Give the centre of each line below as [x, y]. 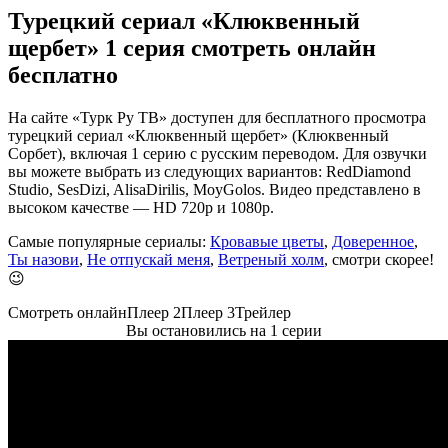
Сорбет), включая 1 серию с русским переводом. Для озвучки [217, 153]
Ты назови [43, 259]
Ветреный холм [271, 259]
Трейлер [263, 312]
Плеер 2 [154, 312]
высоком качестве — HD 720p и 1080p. [141, 207]
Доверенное [373, 241]
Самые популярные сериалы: [109, 241]
